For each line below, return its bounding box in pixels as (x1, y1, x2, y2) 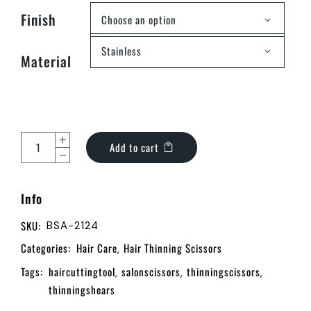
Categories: (21, 239, 71, 255)
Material (21, 50, 72, 72)
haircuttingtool (49, 263, 115, 279)
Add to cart (110, 139, 159, 155)
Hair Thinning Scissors (124, 239, 222, 255)
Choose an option (101, 12, 176, 28)
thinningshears (49, 281, 115, 297)
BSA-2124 (47, 218, 99, 233)
